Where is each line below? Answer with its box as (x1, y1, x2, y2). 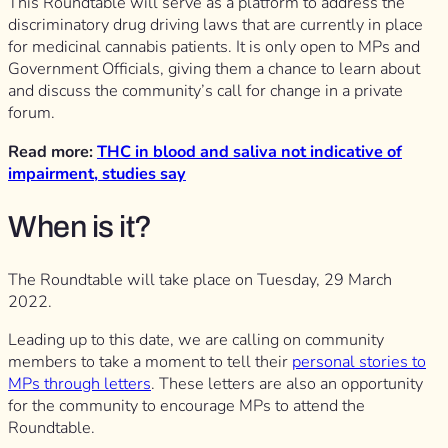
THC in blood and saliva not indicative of (97, 140, 402, 163)
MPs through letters (8, 373, 151, 396)
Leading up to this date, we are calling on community (8, 329, 384, 352)
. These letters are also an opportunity (151, 373, 423, 396)
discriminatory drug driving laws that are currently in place (8, 14, 423, 37)
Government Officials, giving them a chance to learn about (8, 58, 420, 81)
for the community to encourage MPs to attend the (8, 395, 365, 418)
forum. (8, 102, 55, 125)
